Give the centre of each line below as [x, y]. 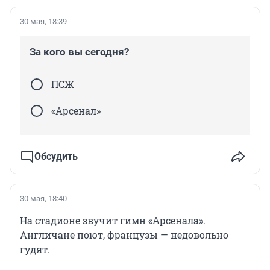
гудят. [35, 250]
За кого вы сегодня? [79, 52]
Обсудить [56, 157]
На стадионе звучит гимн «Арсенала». [113, 221]
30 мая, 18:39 [43, 22]
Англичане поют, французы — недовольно [124, 235]
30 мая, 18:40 [43, 199]
